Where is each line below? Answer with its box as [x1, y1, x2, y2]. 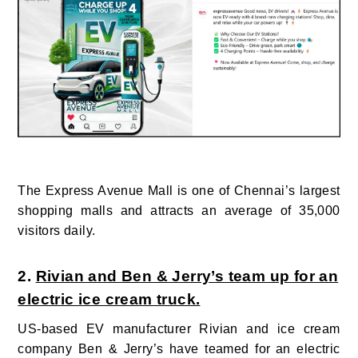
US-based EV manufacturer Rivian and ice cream [18, 321, 340, 336]
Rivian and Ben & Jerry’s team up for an [35, 267, 339, 284]
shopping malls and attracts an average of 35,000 [18, 203, 340, 217]
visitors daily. [18, 223, 96, 237]
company [18, 341, 78, 356]
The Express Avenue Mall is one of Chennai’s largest [18, 183, 340, 197]
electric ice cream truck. [18, 290, 201, 308]
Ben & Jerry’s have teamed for [78, 341, 271, 356]
